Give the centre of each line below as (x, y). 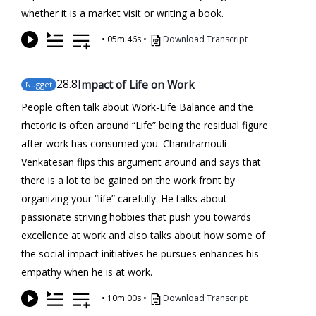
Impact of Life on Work (136, 84)
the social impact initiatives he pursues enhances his (140, 253)
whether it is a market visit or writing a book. (122, 13)
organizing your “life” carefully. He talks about (124, 198)
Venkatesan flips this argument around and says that (141, 162)
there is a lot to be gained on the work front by (128, 180)
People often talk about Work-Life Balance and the (137, 107)
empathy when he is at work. (87, 272)
